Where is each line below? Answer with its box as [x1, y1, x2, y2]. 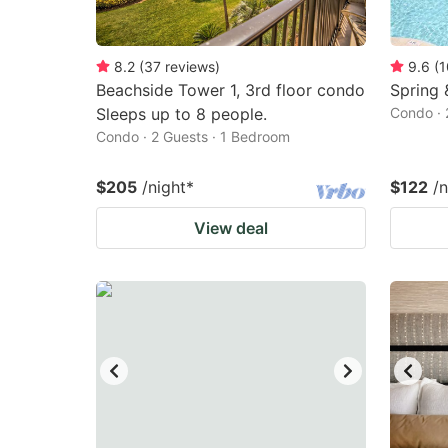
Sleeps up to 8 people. [96, 104, 267, 124]
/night [142, 177, 186, 197]
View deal [194, 218, 268, 238]
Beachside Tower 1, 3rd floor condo [96, 80, 365, 100]
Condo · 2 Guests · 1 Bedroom [96, 128, 290, 145]
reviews [165, 58, 215, 75]
